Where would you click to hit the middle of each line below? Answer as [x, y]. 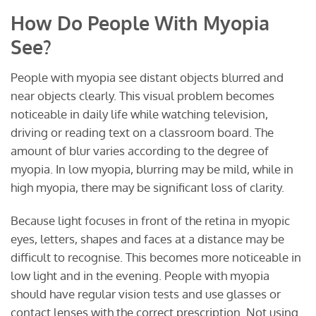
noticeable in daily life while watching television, [139, 114]
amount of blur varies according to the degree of [140, 150]
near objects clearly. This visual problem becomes [142, 95]
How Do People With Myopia [140, 23]
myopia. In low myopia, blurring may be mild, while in [152, 169]
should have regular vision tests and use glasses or [146, 294]
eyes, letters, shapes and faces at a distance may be [147, 239]
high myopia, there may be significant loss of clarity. [147, 187]
